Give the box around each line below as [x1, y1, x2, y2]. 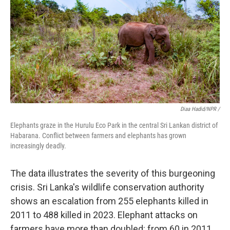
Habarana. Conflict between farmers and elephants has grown [10, 131, 186, 140]
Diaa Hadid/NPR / [180, 106, 220, 112]
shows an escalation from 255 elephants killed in [10, 196, 208, 206]
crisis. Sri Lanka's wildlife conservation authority [10, 182, 204, 193]
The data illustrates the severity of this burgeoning [10, 168, 215, 179]
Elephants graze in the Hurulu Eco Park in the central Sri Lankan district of [10, 121, 218, 129]
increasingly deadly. [10, 142, 66, 150]
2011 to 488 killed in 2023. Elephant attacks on [10, 209, 198, 220]
